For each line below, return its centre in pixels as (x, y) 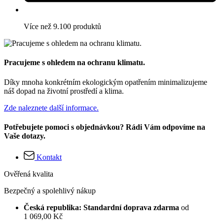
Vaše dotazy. (25, 136)
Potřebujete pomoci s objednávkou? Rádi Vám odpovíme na (105, 127)
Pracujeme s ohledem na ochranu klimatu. (74, 63)
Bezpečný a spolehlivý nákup (50, 191)
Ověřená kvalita (29, 174)
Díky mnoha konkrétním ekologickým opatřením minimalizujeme (106, 82)
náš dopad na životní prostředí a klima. (64, 91)
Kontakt (49, 157)
